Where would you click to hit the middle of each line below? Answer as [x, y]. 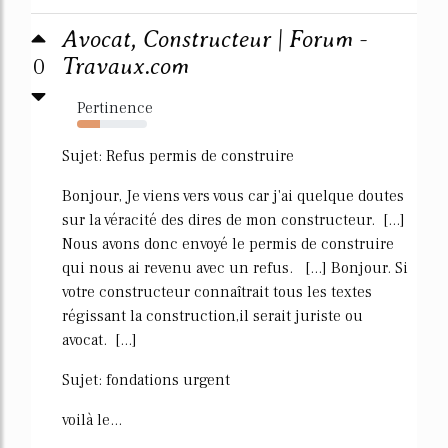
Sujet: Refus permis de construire [178, 155]
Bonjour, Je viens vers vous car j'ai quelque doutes [233, 195]
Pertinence [115, 107]
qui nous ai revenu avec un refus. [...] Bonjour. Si [235, 267]
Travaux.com [125, 66]
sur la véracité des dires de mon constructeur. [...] [233, 219]
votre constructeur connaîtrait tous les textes [217, 291]
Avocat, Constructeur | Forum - [215, 39]
